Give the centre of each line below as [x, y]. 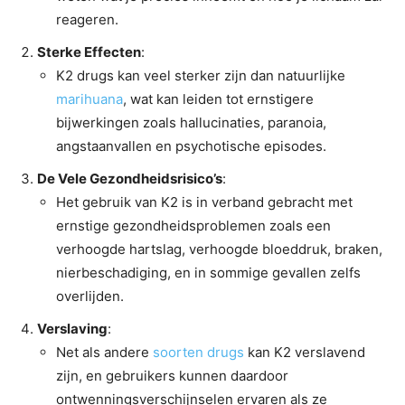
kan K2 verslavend [305, 353]
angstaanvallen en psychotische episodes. [191, 146]
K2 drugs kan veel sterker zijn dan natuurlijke [201, 76]
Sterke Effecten [89, 52]
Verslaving [72, 329]
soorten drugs [198, 353]
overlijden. [90, 297]
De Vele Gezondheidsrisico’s [130, 179]
